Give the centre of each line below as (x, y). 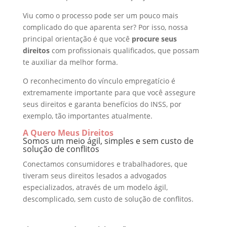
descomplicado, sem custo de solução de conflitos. (108, 199)
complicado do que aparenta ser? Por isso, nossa (105, 27)
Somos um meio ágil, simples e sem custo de (108, 141)
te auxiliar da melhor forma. (70, 62)
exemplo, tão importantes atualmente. (87, 116)
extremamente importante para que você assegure (109, 93)
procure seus (154, 39)
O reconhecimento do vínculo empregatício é (99, 81)
